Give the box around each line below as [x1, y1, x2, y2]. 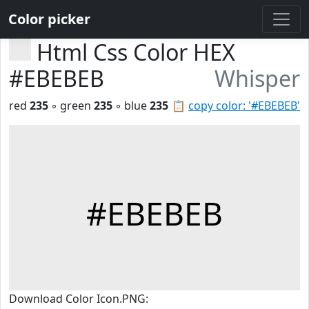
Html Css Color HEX [37, 37, 235, 67]
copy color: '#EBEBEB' [188, 98, 300, 113]
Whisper [215, 63, 300, 93]
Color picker [8, 10, 90, 28]
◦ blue [112, 98, 150, 113]
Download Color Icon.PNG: [9, 291, 148, 306]
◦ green [48, 98, 94, 113]
